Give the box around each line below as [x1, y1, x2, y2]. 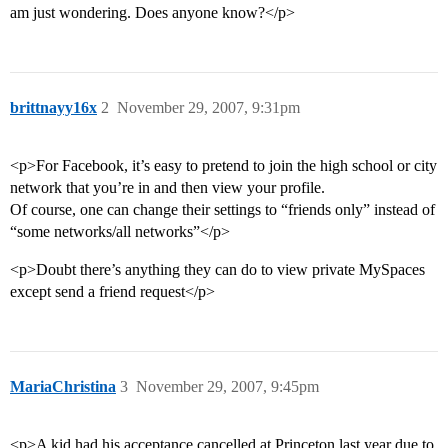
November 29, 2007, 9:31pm [117, 99, 300, 117]
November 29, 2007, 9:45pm [136, 378, 319, 396]
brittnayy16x [10, 99, 97, 117]
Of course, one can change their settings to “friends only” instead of [10, 201, 435, 219]
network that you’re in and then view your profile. [10, 179, 325, 197]
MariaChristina [10, 378, 116, 396]
